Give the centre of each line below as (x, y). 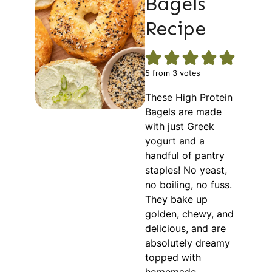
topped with (173, 258)
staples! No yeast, (186, 170)
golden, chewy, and (190, 214)
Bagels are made (184, 112)
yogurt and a (175, 141)
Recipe (176, 29)
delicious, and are (186, 229)
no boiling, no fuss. (189, 185)
